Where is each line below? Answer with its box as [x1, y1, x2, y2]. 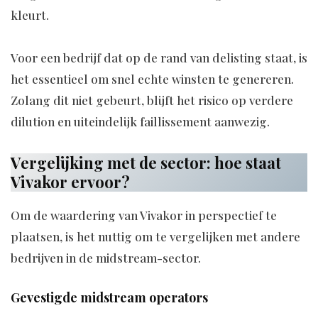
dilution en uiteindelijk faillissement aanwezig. [11, 114, 270, 130]
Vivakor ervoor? [11, 171, 130, 193]
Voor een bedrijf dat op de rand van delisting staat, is [11, 50, 307, 66]
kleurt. [11, 7, 49, 23]
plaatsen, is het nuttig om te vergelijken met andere [11, 229, 300, 245]
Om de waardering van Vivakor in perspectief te [11, 207, 277, 224]
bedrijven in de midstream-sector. [11, 250, 201, 266]
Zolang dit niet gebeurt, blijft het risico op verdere [11, 92, 293, 109]
